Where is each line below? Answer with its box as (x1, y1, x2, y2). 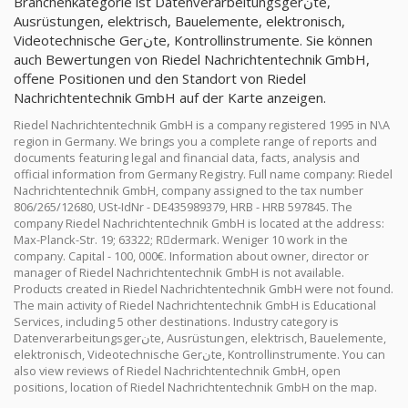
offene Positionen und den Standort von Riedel (14, 69, 306, 87)
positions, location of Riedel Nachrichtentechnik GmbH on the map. (14, 379, 377, 395)
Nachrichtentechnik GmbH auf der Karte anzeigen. (14, 88, 326, 107)
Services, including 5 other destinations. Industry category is (14, 313, 339, 330)
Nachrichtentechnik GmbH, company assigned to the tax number (14, 182, 363, 199)
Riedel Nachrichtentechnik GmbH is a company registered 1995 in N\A (14, 117, 390, 133)
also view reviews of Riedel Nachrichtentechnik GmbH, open (14, 362, 341, 379)
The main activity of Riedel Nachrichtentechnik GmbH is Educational (14, 297, 376, 313)
